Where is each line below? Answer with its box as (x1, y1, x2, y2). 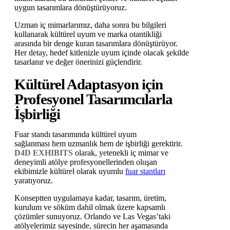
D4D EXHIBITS (14, 148, 75, 158)
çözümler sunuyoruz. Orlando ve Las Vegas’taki (14, 212, 170, 221)
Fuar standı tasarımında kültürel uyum (14, 130, 137, 139)
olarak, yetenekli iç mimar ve (75, 148, 168, 158)
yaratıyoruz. (14, 176, 53, 185)
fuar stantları (125, 167, 165, 176)
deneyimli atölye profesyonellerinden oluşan (14, 158, 157, 167)
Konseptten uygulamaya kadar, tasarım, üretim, (14, 194, 166, 203)
